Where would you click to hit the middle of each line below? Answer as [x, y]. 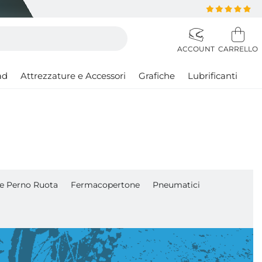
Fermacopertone [105, 185]
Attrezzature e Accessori [73, 76]
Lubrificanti [213, 76]
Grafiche [157, 76]
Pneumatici [176, 185]
